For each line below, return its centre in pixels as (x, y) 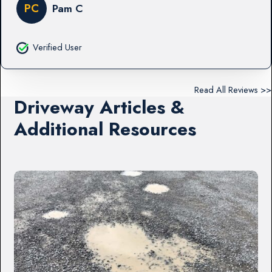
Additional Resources (105, 129)
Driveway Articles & (100, 107)
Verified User (57, 47)
